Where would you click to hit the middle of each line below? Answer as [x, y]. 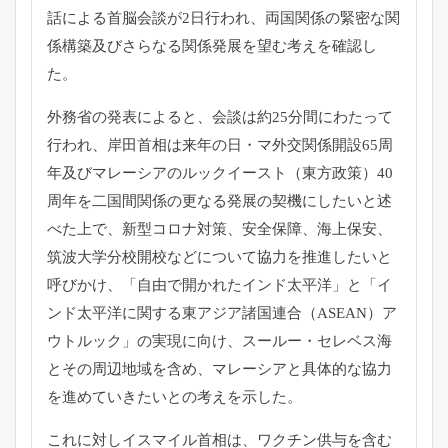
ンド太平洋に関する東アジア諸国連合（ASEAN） [214, 313]
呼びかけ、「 [92, 285]
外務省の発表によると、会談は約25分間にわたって [220, 117]
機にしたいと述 [339, 201]
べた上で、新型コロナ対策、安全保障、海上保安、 [219, 229]
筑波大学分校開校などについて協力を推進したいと [219, 257]
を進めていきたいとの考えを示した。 [174, 397]
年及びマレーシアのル [122, 173]
